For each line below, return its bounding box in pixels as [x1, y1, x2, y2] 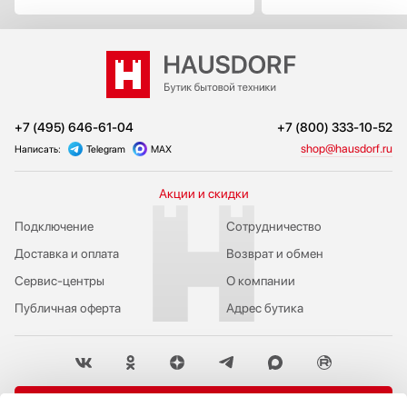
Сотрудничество [225, 219, 322, 233]
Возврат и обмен [225, 246, 323, 261]
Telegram [86, 144, 125, 155]
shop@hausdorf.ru [301, 142, 392, 155]
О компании [225, 273, 295, 288]
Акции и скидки [158, 186, 249, 201]
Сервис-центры [15, 273, 104, 288]
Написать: [15, 144, 61, 155]
